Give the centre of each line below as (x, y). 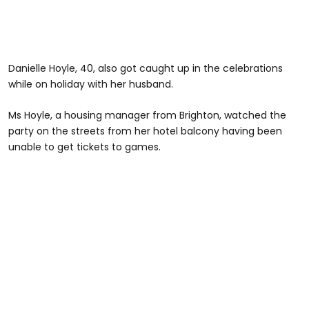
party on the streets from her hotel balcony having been (145, 131)
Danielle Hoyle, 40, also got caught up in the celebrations (146, 69)
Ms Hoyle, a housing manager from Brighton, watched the (147, 116)
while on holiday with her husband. (91, 84)
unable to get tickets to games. (84, 147)
